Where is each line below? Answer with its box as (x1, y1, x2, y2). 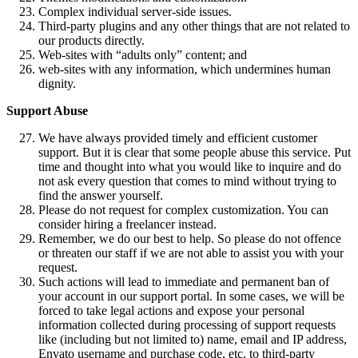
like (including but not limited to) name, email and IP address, (38, 332, 347, 346)
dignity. (38, 76, 76, 90)
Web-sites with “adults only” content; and (38, 47, 247, 62)
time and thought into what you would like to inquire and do (38, 159, 341, 173)
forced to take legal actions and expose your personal (38, 303, 304, 317)
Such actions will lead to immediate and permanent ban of (38, 274, 329, 288)
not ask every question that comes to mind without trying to (38, 173, 336, 188)
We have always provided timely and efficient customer (38, 130, 317, 145)
